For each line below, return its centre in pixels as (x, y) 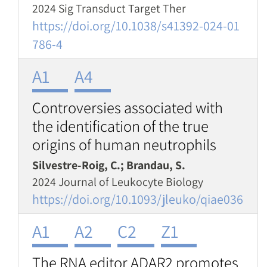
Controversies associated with (128, 108)
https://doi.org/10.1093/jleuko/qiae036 (138, 199)
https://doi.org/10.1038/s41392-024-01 (136, 26)
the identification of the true (120, 126)
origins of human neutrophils (124, 145)
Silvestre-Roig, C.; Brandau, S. (109, 165)
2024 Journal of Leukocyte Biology (118, 182)
